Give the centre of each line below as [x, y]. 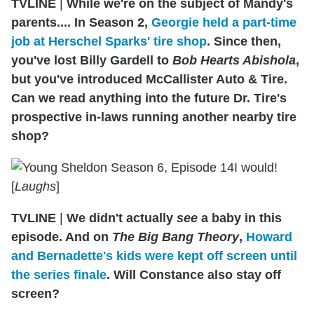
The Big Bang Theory [176, 237]
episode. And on [62, 237]
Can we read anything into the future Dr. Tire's [149, 98]
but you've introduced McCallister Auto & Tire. [149, 80]
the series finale [59, 275]
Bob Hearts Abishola [234, 61]
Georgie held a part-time [224, 23]
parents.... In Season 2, [81, 23]
